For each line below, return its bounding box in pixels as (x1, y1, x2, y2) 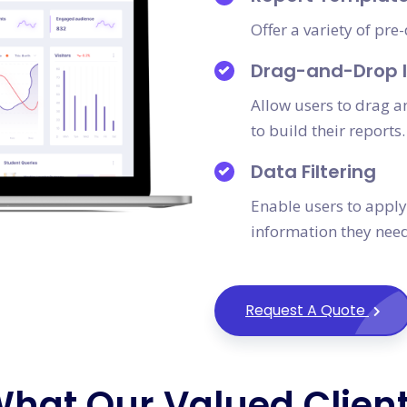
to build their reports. (251, 120, 405, 141)
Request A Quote (245, 300, 369, 321)
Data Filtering (251, 159, 376, 184)
